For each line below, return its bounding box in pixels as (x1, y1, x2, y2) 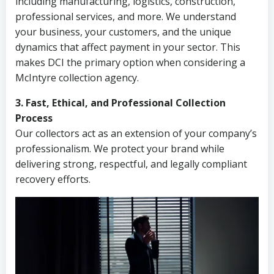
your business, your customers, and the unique (15, 25, 231, 39)
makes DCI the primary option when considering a (15, 56, 245, 69)
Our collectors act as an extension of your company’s (15, 127, 257, 140)
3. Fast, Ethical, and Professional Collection (15, 96, 226, 109)
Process (15, 111, 53, 125)
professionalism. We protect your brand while (15, 142, 224, 155)
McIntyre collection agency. (15, 71, 139, 84)
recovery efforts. (15, 172, 91, 186)
